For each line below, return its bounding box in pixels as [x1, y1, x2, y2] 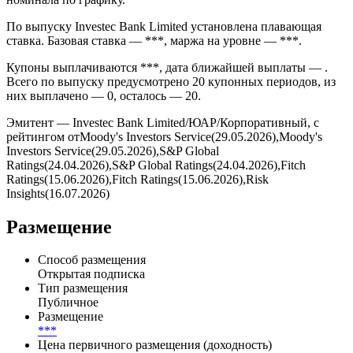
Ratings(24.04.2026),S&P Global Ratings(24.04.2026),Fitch [6, 212, 306, 225]
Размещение [6, 269, 112, 291]
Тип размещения [38, 335, 128, 349]
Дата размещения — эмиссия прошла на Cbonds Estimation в [6, 4, 329, 17]
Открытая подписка [38, 321, 145, 335]
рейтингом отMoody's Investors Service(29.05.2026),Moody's [6, 184, 322, 197]
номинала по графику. [6, 46, 125, 60]
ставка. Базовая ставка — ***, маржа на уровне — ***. [6, 87, 302, 101]
